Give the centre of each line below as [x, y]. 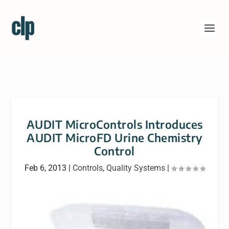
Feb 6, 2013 [45, 168]
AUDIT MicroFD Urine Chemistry [114, 138]
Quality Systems [135, 168]
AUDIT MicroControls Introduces [114, 124]
